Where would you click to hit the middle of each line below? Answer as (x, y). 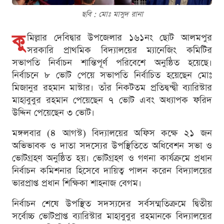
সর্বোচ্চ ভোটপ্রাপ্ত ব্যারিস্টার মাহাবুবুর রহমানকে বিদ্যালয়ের (112, 216)
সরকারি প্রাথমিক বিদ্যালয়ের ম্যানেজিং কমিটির (119, 50)
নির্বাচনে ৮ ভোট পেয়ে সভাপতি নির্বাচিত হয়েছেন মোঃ (112, 75)
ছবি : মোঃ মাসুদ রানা (112, 14)
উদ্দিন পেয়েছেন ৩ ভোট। (53, 112)
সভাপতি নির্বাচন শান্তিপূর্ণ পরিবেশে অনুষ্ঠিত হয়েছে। (112, 62)
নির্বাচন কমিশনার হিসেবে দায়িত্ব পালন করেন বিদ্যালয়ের (112, 170)
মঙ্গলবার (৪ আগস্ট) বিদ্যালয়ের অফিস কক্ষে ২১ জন (112, 133)
